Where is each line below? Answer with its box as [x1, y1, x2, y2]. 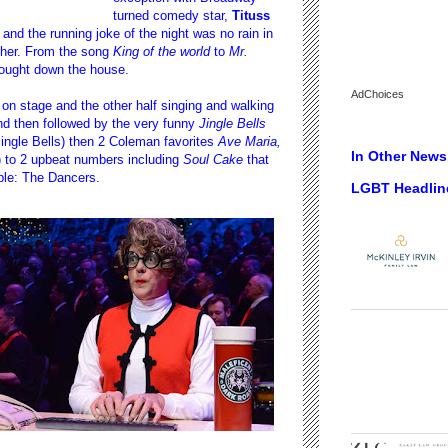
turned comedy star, [113, 7, 232, 23]
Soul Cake [183, 151, 243, 167]
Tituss [232, 7, 270, 23]
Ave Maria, [214, 133, 281, 149]
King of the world [113, 43, 210, 59]
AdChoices [351, 88, 404, 101]
